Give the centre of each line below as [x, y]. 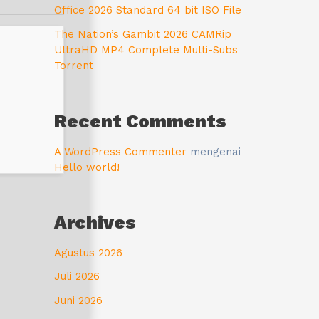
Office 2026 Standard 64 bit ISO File [148, 10]
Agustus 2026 [88, 253]
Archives [95, 223]
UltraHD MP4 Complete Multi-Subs [146, 50]
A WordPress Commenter [120, 151]
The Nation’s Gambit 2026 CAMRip [143, 35]
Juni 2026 [78, 300]
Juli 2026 [77, 277]
